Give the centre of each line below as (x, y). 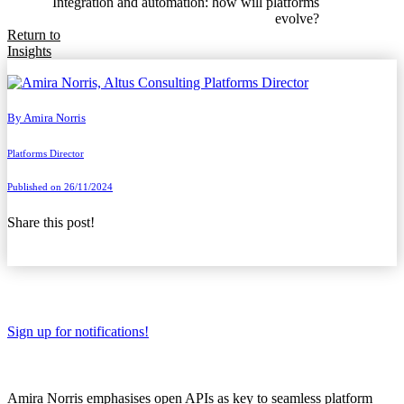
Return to (34, 34)
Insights (29, 50)
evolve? (297, 18)
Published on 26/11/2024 (60, 186)
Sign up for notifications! (78, 332)
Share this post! (51, 222)
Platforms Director (46, 153)
